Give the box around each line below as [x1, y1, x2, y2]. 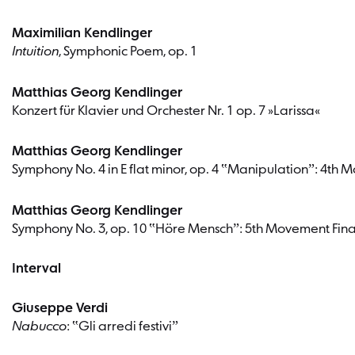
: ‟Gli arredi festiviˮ [67, 319, 178, 334]
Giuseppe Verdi [12, 300, 108, 316]
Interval [12, 261, 61, 277]
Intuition [12, 44, 59, 59]
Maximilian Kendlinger [12, 25, 152, 41]
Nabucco [12, 319, 67, 334]
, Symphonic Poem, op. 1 [59, 44, 197, 59]
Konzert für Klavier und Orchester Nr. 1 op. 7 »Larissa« [12, 103, 320, 119]
